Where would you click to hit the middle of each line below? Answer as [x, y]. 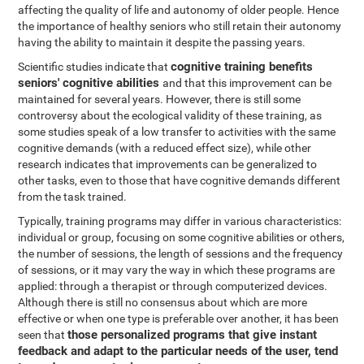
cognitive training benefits [242, 67]
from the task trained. [73, 197]
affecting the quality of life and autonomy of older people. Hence [179, 10]
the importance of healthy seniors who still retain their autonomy [180, 26]
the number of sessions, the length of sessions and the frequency [181, 253]
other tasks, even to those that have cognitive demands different [180, 180]
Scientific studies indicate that [95, 67]
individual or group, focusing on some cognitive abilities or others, [182, 237]
